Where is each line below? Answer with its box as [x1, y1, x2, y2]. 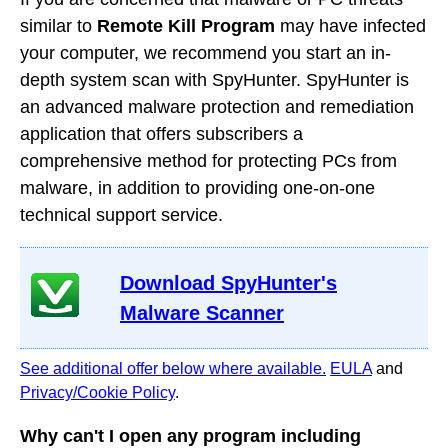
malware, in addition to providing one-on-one [20, 178, 375, 198]
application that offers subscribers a [20, 124, 303, 144]
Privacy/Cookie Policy [20, 384, 175, 401]
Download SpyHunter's [120, 272, 337, 294]
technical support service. [20, 205, 223, 225]
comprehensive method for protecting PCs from [20, 151, 397, 171]
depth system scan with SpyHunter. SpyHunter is [20, 70, 409, 90]
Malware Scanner [120, 302, 284, 324]
